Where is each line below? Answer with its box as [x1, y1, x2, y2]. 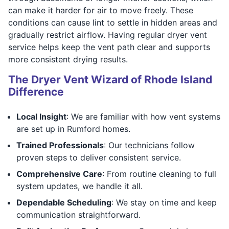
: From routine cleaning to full [102, 168, 216, 179]
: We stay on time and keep [111, 197, 217, 208]
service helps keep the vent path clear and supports [8, 41, 210, 52]
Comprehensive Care [16, 168, 102, 179]
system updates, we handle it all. [16, 180, 143, 191]
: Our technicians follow [104, 140, 195, 150]
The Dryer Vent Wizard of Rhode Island [8, 73, 212, 86]
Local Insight [16, 111, 66, 122]
